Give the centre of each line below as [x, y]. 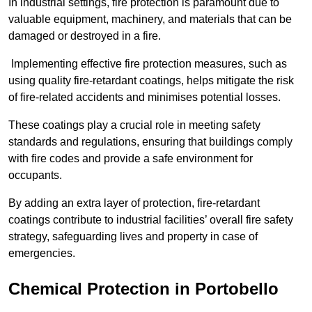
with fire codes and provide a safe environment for [131, 158]
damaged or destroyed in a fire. [85, 36]
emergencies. [42, 253]
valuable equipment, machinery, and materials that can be [150, 19]
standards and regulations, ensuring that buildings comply [150, 141]
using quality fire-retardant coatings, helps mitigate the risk [151, 80]
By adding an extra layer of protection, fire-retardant [134, 203]
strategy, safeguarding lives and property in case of [133, 236]
